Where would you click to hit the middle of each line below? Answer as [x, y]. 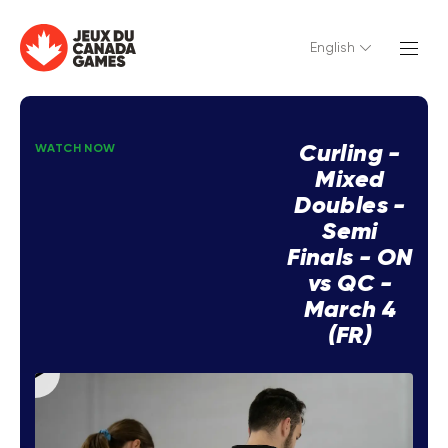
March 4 [350, 310]
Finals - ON [350, 258]
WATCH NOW [75, 149]
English [332, 48]
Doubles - [350, 206]
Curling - [350, 154]
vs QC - [350, 284]
